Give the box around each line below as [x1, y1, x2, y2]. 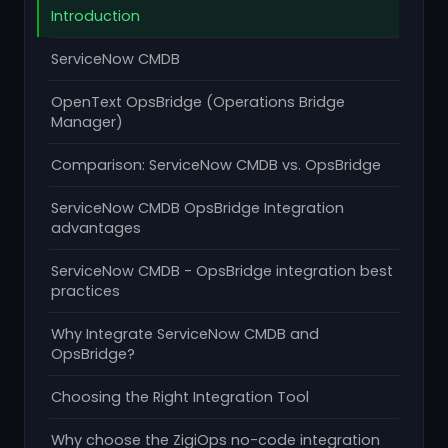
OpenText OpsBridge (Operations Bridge [51, 92, 345, 112]
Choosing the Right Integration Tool [51, 387, 309, 407]
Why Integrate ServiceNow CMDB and [51, 324, 319, 344]
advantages [51, 218, 141, 238]
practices [51, 281, 120, 301]
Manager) [51, 112, 123, 132]
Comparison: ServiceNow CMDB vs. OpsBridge [51, 155, 381, 175]
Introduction [51, 6, 140, 26]
